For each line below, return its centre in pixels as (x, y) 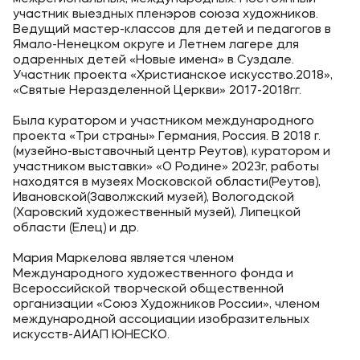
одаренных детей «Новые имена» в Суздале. (153, 61)
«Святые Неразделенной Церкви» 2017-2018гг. (157, 92)
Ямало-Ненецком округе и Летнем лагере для (156, 46)
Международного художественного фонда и (153, 275)
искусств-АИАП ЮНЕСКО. (91, 336)
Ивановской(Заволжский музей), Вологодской (153, 198)
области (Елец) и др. (76, 229)
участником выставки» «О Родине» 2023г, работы (166, 168)
